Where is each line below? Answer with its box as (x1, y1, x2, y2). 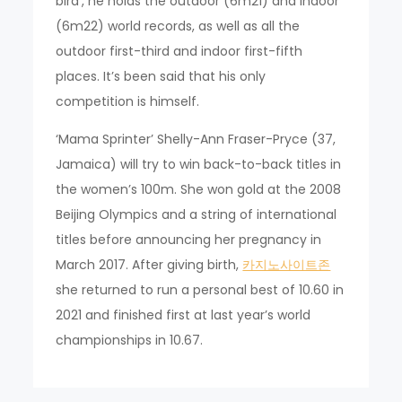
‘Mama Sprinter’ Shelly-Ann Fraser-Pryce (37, (56, 129, 336, 148)
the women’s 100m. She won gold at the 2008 (56, 179, 342, 198)
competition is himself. (56, 92, 200, 110)
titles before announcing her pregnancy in (56, 230, 322, 249)
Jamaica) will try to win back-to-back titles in (56, 154, 342, 173)
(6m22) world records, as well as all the (56, 16, 301, 35)
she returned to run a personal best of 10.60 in (56, 280, 345, 299)
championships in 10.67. (56, 330, 204, 349)
